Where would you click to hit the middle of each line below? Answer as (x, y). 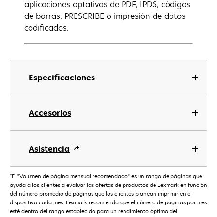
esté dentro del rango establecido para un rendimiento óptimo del (93, 211)
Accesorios (50, 113)
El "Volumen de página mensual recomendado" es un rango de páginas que (107, 176)
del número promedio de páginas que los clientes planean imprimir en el (101, 194)
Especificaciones (62, 77)
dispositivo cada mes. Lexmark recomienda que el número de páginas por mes (108, 202)
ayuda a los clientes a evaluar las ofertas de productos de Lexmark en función (108, 185)
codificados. (46, 28)
